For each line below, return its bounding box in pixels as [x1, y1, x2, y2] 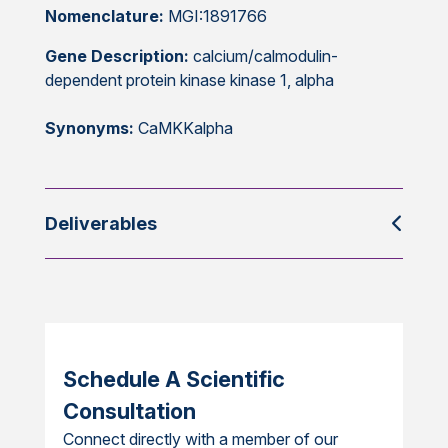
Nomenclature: [44, 6, 168, 27]
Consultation [62, 398, 196, 425]
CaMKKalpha [133, 118, 233, 139]
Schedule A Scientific [62, 366, 285, 393]
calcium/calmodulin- [188, 46, 338, 67]
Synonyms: [44, 118, 134, 139]
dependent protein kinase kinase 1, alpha [44, 70, 334, 91]
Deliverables [44, 213, 157, 235]
